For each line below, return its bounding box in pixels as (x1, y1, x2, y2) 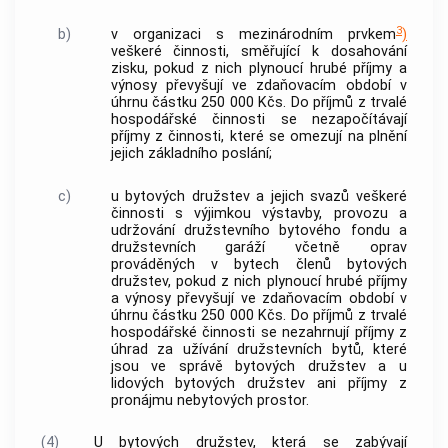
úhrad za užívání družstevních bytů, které (110, 340, 407, 358)
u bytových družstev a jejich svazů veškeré (110, 187, 407, 205)
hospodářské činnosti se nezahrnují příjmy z (110, 323, 407, 341)
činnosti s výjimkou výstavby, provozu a (110, 204, 407, 222)
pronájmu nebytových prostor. (110, 391, 309, 409)
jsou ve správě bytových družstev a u (110, 357, 407, 375)
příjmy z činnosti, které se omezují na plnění (110, 128, 407, 146)
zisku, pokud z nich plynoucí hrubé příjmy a (110, 60, 407, 78)
